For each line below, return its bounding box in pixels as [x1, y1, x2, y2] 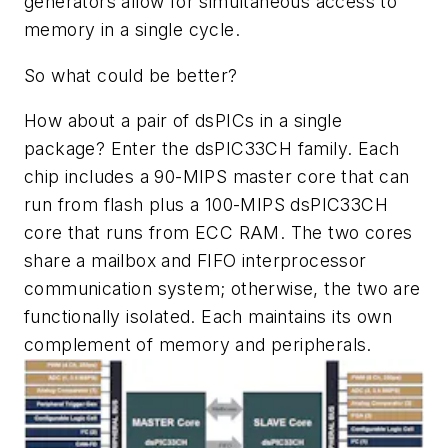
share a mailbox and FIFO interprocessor [24, 250, 367, 272]
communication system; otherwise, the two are [24, 278, 421, 300]
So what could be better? [24, 64, 238, 86]
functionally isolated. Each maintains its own [24, 306, 392, 328]
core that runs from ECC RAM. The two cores [24, 222, 413, 244]
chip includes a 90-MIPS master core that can [24, 166, 410, 188]
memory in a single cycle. [24, 19, 240, 40]
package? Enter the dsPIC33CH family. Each [24, 138, 400, 160]
